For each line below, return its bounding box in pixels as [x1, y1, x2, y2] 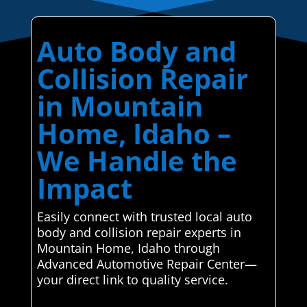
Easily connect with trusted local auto [36, 208, 252, 225]
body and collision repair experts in [36, 224, 241, 241]
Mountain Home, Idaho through [36, 240, 220, 257]
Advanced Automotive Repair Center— [36, 256, 257, 273]
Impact [36, 169, 132, 208]
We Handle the [36, 142, 237, 180]
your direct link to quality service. [36, 271, 228, 288]
